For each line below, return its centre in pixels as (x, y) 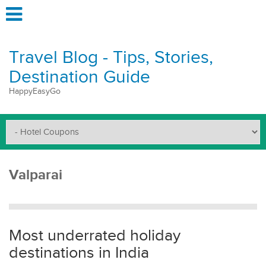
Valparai (36, 175)
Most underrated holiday (95, 236)
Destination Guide (80, 77)
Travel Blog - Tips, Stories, (111, 58)
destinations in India (79, 253)
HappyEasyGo (35, 91)
